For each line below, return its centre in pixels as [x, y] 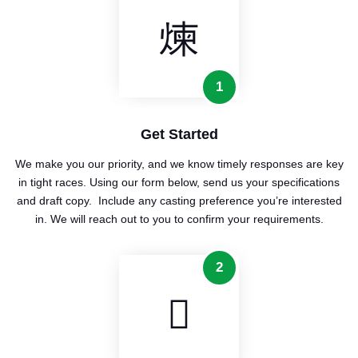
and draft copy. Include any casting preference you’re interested [179, 201]
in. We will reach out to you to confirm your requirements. [179, 219]
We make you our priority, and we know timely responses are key [179, 164]
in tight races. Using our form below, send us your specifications [179, 183]
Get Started [179, 135]
